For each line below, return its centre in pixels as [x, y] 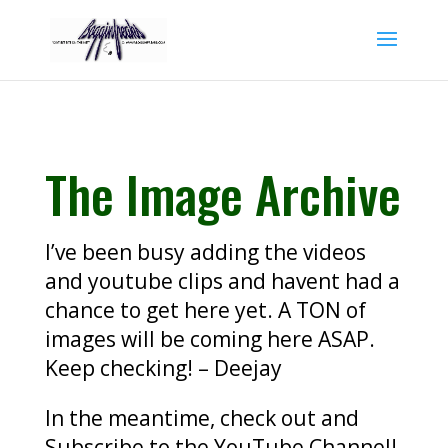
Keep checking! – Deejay [163, 368]
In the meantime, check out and [201, 418]
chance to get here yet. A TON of [205, 310]
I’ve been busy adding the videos [205, 252]
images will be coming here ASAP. [209, 339]
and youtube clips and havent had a [222, 281]
